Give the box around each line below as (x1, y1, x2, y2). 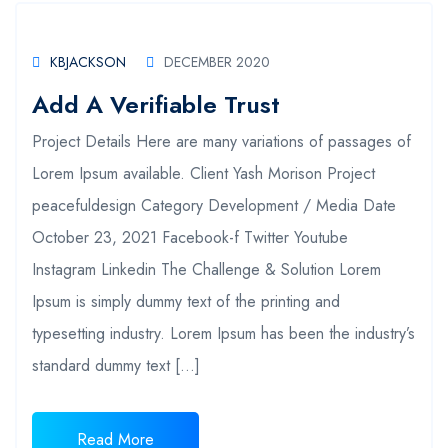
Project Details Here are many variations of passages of (32, 129, 411, 153)
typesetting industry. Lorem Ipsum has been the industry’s (32, 321, 415, 345)
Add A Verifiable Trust (32, 86, 280, 122)
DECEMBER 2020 (164, 51, 270, 72)
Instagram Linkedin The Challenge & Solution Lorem (32, 257, 381, 281)
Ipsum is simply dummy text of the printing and (32, 289, 340, 313)
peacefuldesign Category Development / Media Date (32, 193, 396, 217)
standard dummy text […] (32, 353, 200, 377)
